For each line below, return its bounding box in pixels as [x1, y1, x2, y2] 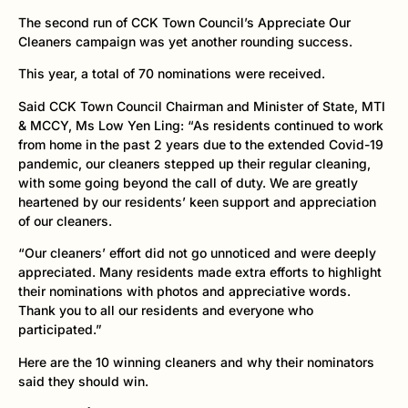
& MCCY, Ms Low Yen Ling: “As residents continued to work [18, 117, 383, 133]
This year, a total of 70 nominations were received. [18, 66, 325, 82]
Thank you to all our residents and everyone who [18, 302, 313, 319]
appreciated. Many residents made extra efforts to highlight [18, 264, 382, 280]
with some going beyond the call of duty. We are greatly [18, 174, 358, 190]
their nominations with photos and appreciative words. [18, 283, 351, 300]
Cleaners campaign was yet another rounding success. [18, 33, 352, 49]
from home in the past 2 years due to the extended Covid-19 [18, 136, 383, 152]
